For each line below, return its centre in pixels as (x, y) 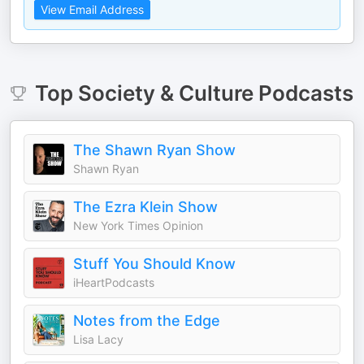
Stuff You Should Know (154, 264)
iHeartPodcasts (114, 282)
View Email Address (92, 9)
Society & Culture (165, 93)
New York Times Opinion (138, 225)
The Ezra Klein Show (145, 207)
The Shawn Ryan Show (154, 150)
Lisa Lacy (98, 339)
